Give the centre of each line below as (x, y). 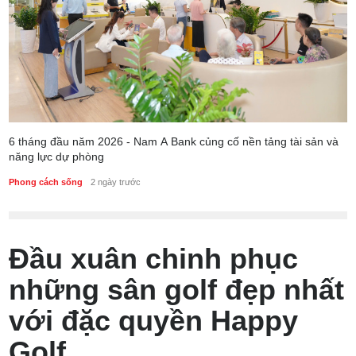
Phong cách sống (46, 182)
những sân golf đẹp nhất (177, 289)
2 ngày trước (116, 182)
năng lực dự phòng (57, 156)
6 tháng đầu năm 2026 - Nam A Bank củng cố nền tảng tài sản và (174, 141)
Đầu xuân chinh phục (154, 258)
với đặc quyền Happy (154, 320)
